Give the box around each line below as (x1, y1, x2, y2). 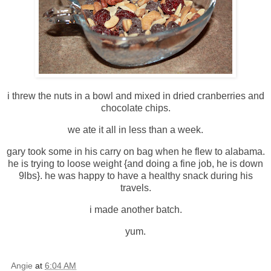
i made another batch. (89, 204, 182, 215)
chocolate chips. (100, 103, 171, 114)
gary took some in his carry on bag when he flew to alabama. (6, 146, 265, 157)
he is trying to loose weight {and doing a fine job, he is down (8, 158, 263, 169)
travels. (120, 182, 151, 193)
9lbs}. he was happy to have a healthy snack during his (18, 170, 253, 181)
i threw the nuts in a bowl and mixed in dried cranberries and (7, 91, 264, 102)
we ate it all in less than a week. (68, 125, 203, 135)
